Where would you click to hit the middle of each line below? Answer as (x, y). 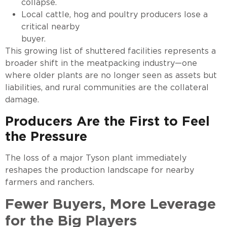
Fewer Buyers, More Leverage (110, 203)
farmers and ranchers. (50, 182)
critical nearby (50, 27)
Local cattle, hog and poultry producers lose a (115, 15)
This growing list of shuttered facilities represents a (110, 51)
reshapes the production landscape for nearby (100, 170)
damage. (22, 100)
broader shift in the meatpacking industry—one (101, 63)
